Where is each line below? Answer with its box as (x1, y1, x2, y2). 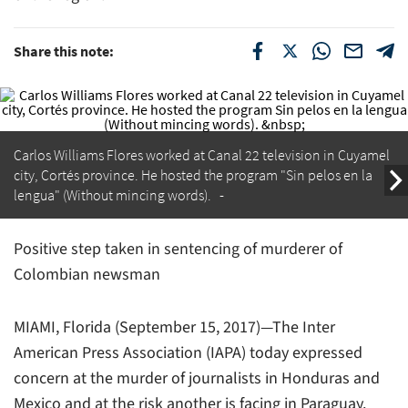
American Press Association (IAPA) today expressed (14, 341, 362, 364)
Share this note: (14, 41, 114, 60)
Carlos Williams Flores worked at (14, 145, 208, 164)
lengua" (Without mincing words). (14, 185, 211, 204)
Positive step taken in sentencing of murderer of (14, 237, 342, 260)
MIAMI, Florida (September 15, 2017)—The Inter (14, 315, 335, 339)
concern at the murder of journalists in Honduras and (14, 366, 380, 390)
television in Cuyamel (260, 145, 390, 164)
